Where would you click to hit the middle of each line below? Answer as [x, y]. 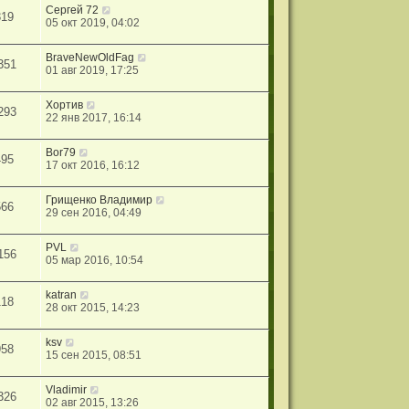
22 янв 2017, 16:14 [94, 117]
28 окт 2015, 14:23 [93, 307]
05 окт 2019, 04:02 [93, 22]
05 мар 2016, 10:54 [95, 260]
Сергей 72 [73, 10]
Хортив [65, 105]
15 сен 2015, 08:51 [94, 355]
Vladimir [67, 389]
